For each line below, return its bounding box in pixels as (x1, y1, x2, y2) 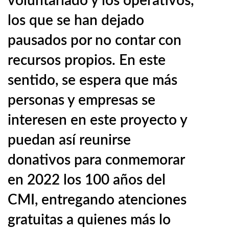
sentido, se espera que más (8, 73, 177, 87)
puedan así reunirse (8, 133, 131, 147)
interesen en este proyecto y (8, 113, 187, 127)
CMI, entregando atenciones (8, 193, 187, 207)
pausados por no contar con (8, 33, 181, 48)
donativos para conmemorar (8, 153, 185, 167)
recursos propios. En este (8, 53, 166, 67)
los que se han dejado (8, 13, 144, 28)
